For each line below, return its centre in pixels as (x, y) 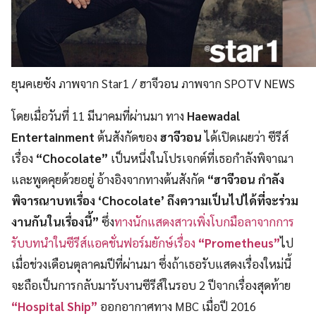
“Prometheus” (239, 243)
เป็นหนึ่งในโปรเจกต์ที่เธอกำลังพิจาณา (201, 158)
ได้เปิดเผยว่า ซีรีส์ (245, 137)
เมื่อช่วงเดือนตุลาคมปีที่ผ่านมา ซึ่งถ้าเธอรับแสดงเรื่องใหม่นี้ (151, 264)
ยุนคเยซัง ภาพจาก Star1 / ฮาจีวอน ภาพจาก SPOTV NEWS (153, 84)
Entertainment (53, 137)
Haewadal (213, 116)
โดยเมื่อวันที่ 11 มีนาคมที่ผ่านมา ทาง (99, 116)
